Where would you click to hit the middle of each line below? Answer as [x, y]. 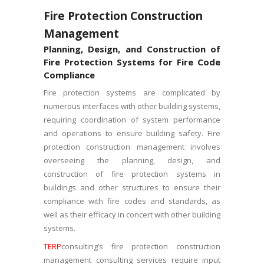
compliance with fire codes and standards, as [132, 201]
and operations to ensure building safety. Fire [132, 133]
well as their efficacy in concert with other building [132, 214]
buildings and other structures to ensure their [132, 187]
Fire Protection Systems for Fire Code [132, 62]
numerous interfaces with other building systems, [132, 106]
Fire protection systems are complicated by [132, 92]
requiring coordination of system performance [132, 119]
